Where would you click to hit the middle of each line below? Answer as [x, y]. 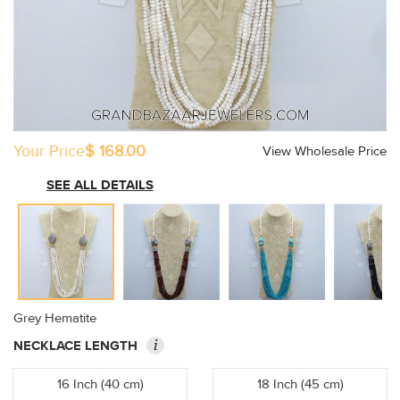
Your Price [49, 151]
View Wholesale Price [325, 151]
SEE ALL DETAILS [100, 185]
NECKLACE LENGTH [75, 346]
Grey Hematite [55, 318]
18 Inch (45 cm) [300, 384]
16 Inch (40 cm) [100, 384]
